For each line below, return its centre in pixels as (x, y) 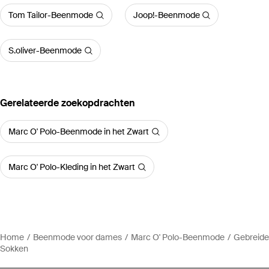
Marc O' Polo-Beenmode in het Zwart (79, 132)
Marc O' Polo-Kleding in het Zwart (72, 167)
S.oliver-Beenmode (45, 51)
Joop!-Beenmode (166, 15)
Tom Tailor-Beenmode (51, 15)
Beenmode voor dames (77, 237)
